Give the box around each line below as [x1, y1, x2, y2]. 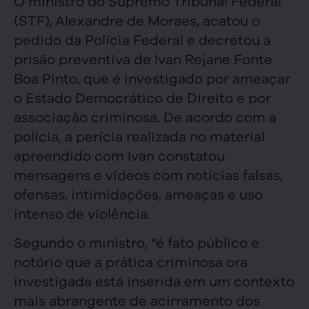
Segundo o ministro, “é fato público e [14, 232, 259, 252]
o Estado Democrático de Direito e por [14, 87, 271, 106]
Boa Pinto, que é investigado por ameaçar [14, 68, 290, 87]
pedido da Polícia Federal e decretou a [14, 29, 271, 48]
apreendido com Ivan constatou [14, 145, 225, 164]
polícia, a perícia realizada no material [14, 126, 265, 145]
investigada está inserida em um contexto [14, 271, 295, 290]
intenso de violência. [14, 203, 150, 222]
